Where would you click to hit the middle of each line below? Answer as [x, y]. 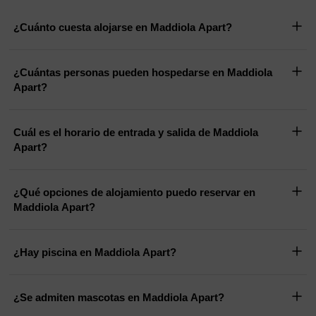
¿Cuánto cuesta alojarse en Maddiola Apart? [123, 28]
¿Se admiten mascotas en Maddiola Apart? [119, 298]
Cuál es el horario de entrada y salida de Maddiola [114, 133]
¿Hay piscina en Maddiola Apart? [95, 253]
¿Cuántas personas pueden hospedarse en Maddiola [143, 73]
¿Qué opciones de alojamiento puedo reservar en [135, 193]
